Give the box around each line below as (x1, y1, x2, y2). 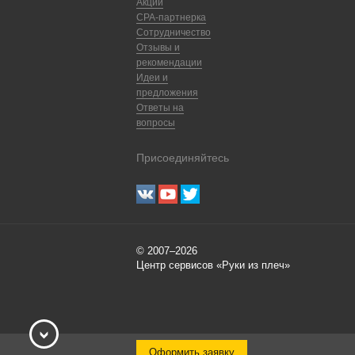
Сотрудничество (136, 27, 211, 38)
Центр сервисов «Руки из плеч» (136, 259, 290, 271)
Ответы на (136, 102, 184, 113)
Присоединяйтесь (136, 151, 229, 164)
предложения (136, 87, 198, 98)
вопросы (136, 117, 175, 128)
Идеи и (136, 72, 168, 83)
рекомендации (136, 57, 202, 68)
